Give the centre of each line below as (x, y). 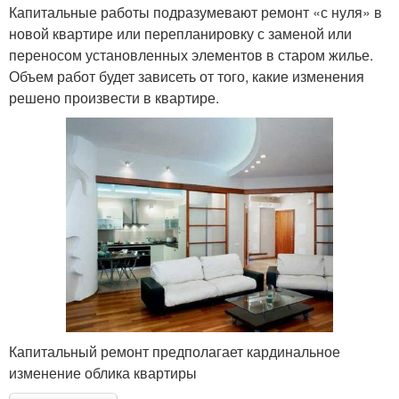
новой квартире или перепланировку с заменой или (180, 34)
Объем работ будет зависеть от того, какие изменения (187, 77)
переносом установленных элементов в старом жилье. (191, 55)
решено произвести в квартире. (114, 98)
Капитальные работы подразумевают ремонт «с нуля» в (195, 12)
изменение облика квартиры (103, 372)
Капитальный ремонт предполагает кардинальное (175, 351)
